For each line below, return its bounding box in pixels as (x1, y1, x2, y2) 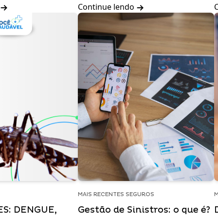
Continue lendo (78, 1, 136, 12)
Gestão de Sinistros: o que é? (78, 204, 210, 216)
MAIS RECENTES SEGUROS (78, 191, 154, 198)
